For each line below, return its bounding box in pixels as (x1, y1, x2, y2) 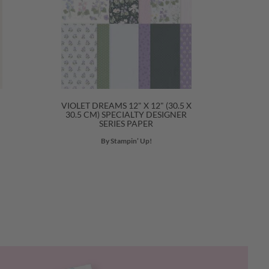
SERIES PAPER (99, 118, 153, 128)
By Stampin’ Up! (100, 136, 152, 145)
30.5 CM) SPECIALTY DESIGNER (65, 109, 187, 119)
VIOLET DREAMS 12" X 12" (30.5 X (61, 100, 192, 110)
